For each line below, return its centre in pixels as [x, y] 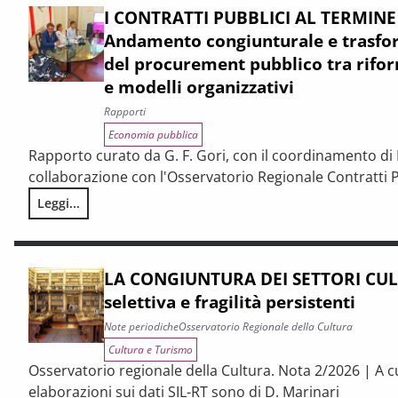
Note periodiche [141, 326]
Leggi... [59, 203]
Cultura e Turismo [151, 350]
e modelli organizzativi [199, 87]
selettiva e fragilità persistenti [230, 302]
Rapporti [125, 111]
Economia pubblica [153, 135]
